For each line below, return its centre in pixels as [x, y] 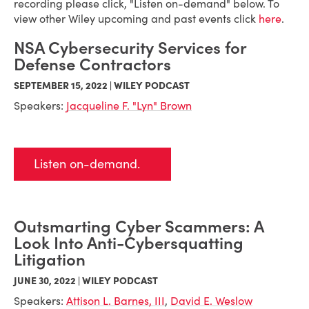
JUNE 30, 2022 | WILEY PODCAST [86, 281]
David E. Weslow [211, 301]
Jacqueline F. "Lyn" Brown [129, 106]
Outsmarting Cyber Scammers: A [139, 227]
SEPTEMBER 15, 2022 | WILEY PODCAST [102, 86]
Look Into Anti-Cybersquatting [129, 243]
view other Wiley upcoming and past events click [136, 19]
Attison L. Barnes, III [116, 301]
